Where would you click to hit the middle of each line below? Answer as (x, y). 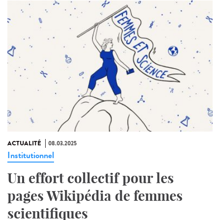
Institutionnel (31, 155)
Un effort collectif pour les (91, 178)
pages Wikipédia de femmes (95, 196)
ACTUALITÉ (24, 144)
